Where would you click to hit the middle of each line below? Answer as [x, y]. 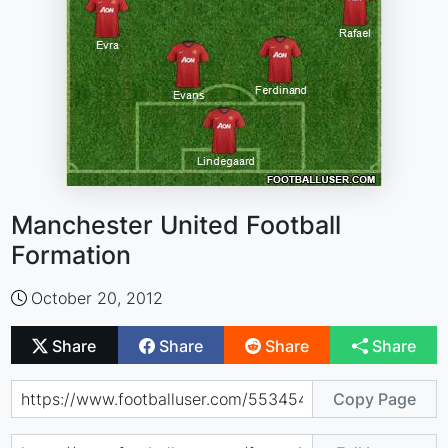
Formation [71, 255]
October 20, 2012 [97, 298]
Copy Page [374, 398]
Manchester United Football [176, 225]
